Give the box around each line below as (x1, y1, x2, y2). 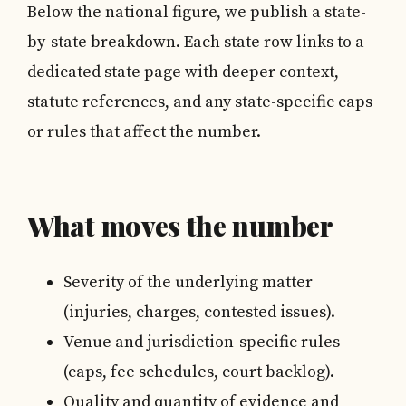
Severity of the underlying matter (63, 272, 313, 293)
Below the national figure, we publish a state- (27, 2, 366, 23)
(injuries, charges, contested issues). (63, 302, 335, 323)
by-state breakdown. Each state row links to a (27, 32, 364, 53)
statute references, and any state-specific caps (27, 92, 372, 112)
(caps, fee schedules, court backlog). (63, 362, 334, 382)
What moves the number (27, 208, 333, 244)
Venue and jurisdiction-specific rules (63, 332, 340, 353)
